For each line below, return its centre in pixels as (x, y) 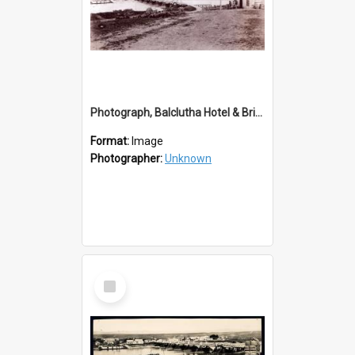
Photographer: (128, 158)
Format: (111, 141)
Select (115, 277)
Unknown (188, 158)
